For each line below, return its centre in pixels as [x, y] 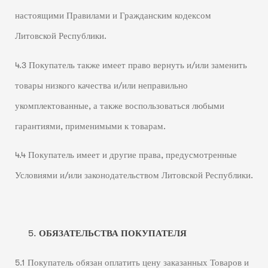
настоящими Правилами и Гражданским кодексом [113, 16]
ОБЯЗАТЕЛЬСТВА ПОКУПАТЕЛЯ [112, 234]
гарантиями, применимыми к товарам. [90, 126]
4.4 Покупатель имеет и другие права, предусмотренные [126, 156]
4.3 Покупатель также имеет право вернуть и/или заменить [131, 65]
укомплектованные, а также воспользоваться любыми [119, 106]
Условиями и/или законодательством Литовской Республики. [134, 176]
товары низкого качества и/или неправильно [101, 86]
